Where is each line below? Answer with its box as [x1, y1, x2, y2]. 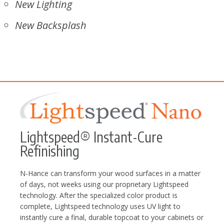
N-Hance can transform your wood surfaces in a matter [20, 168, 200, 178]
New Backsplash [15, 18, 86, 32]
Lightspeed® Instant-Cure [20, 128, 162, 146]
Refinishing [20, 142, 79, 160]
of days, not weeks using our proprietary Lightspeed [20, 179, 188, 189]
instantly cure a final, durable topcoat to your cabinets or [20, 212, 203, 222]
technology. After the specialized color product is [20, 190, 177, 200]
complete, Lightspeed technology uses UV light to [20, 201, 180, 211]
